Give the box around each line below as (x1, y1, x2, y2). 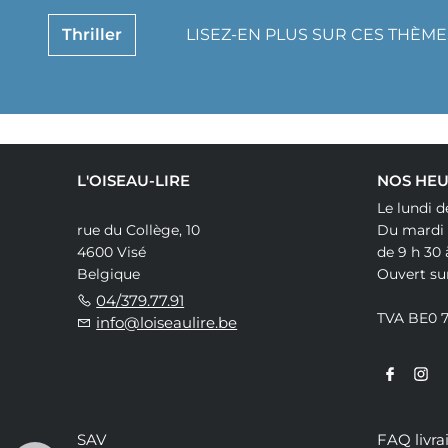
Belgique (77, 264, 141, 283)
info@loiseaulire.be (96, 312, 238, 332)
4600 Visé (77, 242, 147, 261)
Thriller (62, 24, 123, 44)
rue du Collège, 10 (77, 220, 201, 239)
